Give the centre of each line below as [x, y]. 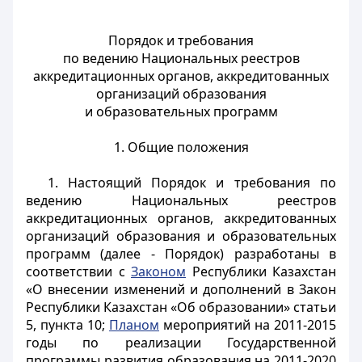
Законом [158, 271]
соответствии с [78, 271]
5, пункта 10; [67, 325]
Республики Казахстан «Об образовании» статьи [181, 307]
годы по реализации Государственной [181, 343]
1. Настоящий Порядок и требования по [192, 183]
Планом [134, 325]
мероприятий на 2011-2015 [248, 325]
